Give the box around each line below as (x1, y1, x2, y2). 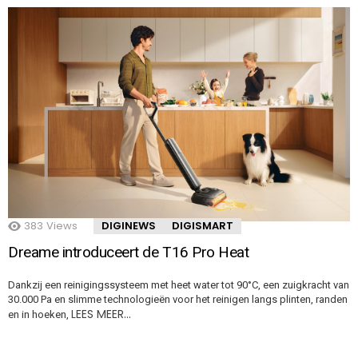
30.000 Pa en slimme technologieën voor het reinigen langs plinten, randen (8, 292, 348, 305)
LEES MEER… (71, 305, 131, 322)
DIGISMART (172, 217, 233, 233)
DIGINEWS (101, 217, 156, 233)
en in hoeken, (8, 308, 71, 320)
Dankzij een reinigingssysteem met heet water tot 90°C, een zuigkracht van (8, 278, 349, 291)
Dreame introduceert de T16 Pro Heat (8, 242, 249, 261)
